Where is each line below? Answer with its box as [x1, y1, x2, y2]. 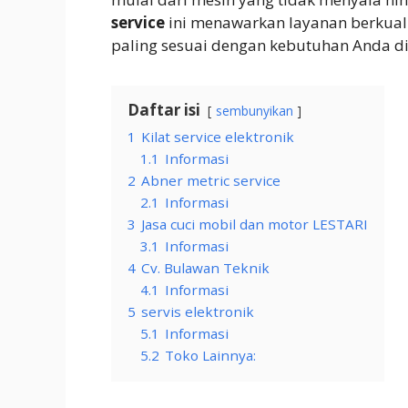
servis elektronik [141, 301, 254, 321]
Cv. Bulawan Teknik [141, 258, 270, 277]
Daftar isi [127, 98, 200, 120]
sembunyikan [216, 101, 293, 119]
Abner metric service [141, 170, 280, 189]
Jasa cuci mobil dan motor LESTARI [141, 214, 368, 233]
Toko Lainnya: [165, 345, 256, 364]
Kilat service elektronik [141, 127, 294, 146]
